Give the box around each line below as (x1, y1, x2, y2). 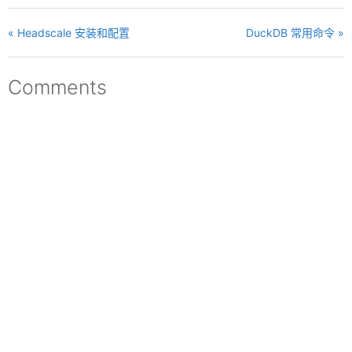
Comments (8, 75, 107, 99)
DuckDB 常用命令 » (246, 26, 344, 39)
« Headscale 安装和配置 (8, 26, 130, 39)
